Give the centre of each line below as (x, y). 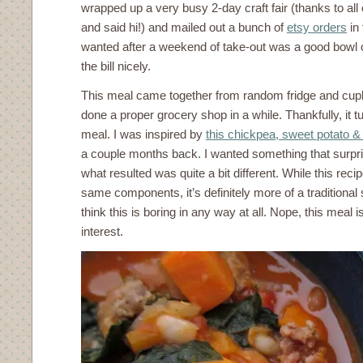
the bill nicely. (116, 66)
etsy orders (317, 27)
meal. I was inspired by (143, 134)
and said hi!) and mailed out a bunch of (184, 27)
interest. (102, 231)
